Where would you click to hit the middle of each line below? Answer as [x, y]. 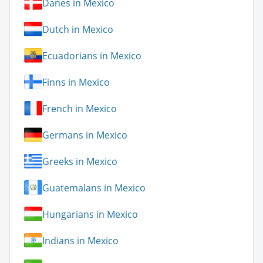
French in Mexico [80, 108]
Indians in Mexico [80, 240]
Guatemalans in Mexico [94, 188]
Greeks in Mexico [80, 161]
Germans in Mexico [85, 135]
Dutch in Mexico [78, 29]
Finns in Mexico [76, 82]
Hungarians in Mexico [90, 214]
